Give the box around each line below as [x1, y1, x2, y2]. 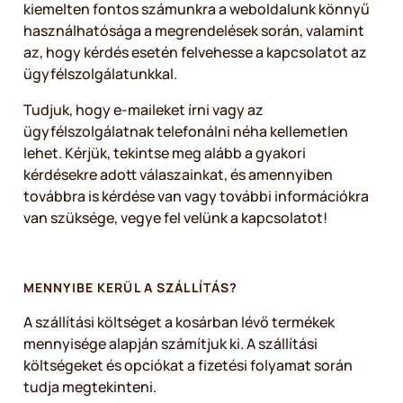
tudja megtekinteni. [23, 377, 157, 397]
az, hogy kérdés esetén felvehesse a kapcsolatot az [23, 42, 367, 62]
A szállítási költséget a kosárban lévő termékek [23, 312, 335, 332]
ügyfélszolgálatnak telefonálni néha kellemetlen [23, 121, 348, 141]
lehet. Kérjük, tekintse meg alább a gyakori [23, 143, 306, 163]
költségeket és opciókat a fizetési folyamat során [23, 355, 353, 375]
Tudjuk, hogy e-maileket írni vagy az [23, 100, 264, 120]
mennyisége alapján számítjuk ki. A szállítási [23, 334, 318, 354]
